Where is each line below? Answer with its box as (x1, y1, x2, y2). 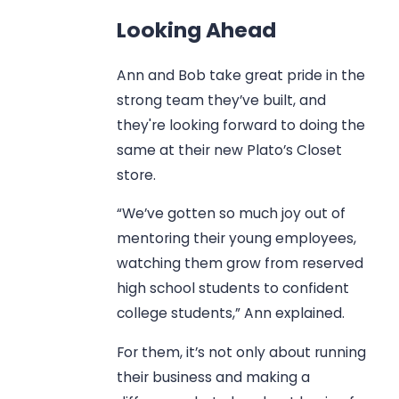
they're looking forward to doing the (117, 115, 366, 134)
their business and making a (117, 367, 311, 387)
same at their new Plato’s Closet (117, 140, 343, 159)
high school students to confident (117, 279, 350, 298)
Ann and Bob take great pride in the (117, 65, 366, 85)
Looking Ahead (117, 15, 277, 45)
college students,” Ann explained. (117, 304, 346, 323)
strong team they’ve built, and (117, 90, 327, 110)
